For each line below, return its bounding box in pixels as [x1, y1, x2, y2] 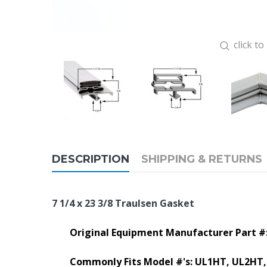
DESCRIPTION [52, 153, 129, 166]
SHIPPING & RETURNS [141, 153, 262, 166]
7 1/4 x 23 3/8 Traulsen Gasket [52, 197, 194, 210]
